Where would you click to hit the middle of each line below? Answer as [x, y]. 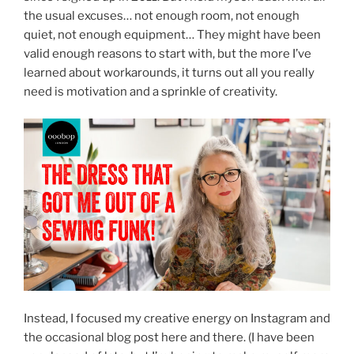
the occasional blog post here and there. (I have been [169, 337]
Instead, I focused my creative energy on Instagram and [177, 318]
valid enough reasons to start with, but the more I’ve [168, 53]
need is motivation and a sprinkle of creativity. [151, 91]
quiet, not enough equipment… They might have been [172, 34]
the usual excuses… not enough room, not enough [162, 15]
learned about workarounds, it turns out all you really [169, 72]
